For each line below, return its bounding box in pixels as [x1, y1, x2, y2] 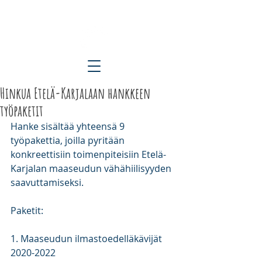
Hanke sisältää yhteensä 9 [11, 120, 127, 133]
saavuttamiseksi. [11, 176, 86, 189]
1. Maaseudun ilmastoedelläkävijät [11, 232, 164, 245]
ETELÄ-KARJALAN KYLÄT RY [31, 6, 146, 20]
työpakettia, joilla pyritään [11, 134, 127, 147]
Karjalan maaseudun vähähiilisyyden [11, 162, 174, 175]
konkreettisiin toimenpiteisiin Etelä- [11, 148, 166, 161]
